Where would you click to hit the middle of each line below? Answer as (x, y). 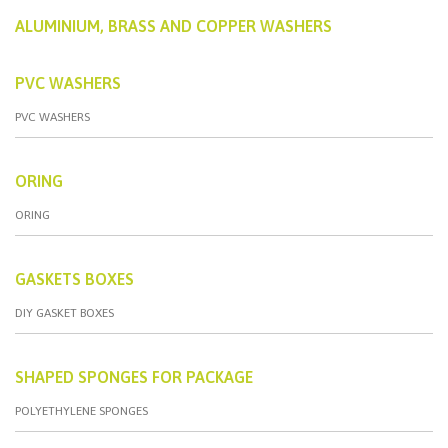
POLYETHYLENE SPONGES (81, 410)
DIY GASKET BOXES (64, 312)
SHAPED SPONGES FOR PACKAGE (134, 376)
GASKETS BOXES (74, 278)
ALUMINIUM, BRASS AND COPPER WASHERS (173, 25)
